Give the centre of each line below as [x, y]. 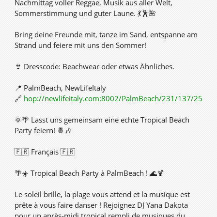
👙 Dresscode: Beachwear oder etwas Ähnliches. [94, 66]
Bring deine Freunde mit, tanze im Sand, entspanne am [106, 34]
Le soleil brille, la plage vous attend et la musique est [102, 194]
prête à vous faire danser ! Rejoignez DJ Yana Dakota [101, 205]
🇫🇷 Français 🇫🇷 [45, 152]
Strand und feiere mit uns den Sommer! [80, 45]
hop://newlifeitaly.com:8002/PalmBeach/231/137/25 [113, 98]
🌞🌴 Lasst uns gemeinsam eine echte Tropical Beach [102, 120]
